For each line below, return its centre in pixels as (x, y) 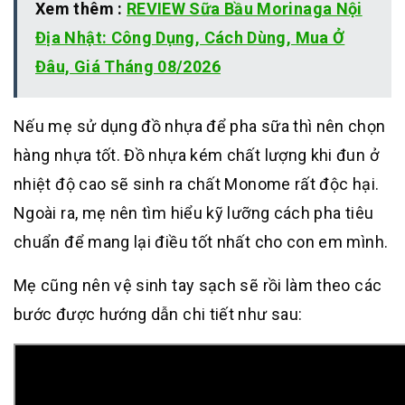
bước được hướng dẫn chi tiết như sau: (158, 315)
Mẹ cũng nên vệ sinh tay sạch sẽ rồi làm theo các (198, 286)
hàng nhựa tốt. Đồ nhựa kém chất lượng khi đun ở (196, 155)
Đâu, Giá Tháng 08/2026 (128, 67)
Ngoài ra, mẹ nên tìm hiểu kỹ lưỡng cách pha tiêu (194, 213)
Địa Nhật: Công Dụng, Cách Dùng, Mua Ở (190, 38)
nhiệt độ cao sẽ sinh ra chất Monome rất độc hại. (197, 184)
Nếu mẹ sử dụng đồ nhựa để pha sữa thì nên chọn (200, 127)
